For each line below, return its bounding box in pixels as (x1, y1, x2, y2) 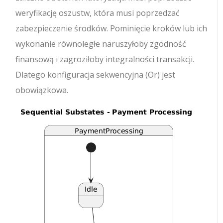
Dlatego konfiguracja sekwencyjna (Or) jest (15, 69, 176, 81)
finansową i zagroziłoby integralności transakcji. (15, 54, 195, 65)
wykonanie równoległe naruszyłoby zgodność (15, 38, 187, 50)
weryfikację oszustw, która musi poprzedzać (15, 7, 180, 19)
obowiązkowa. (15, 85, 69, 96)
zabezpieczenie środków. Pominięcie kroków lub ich (15, 23, 208, 34)
